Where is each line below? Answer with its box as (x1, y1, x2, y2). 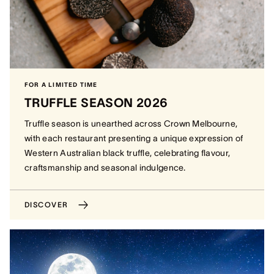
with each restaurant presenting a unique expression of (24, 133, 243, 143)
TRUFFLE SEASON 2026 (24, 96, 168, 109)
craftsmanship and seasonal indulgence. (24, 163, 186, 172)
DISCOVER (24, 201, 68, 209)
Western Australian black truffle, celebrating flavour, (24, 148, 231, 158)
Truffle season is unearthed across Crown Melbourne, (24, 119, 238, 128)
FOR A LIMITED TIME (24, 81, 98, 88)
